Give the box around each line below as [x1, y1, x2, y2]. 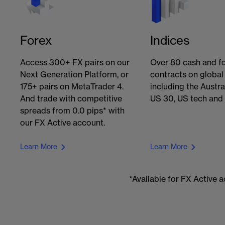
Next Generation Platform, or [20, 71, 129, 79]
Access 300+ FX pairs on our [20, 59, 130, 67]
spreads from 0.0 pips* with [20, 107, 125, 115]
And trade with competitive [20, 95, 123, 103]
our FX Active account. [20, 119, 105, 127]
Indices [150, 35, 190, 47]
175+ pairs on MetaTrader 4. [20, 83, 124, 91]
